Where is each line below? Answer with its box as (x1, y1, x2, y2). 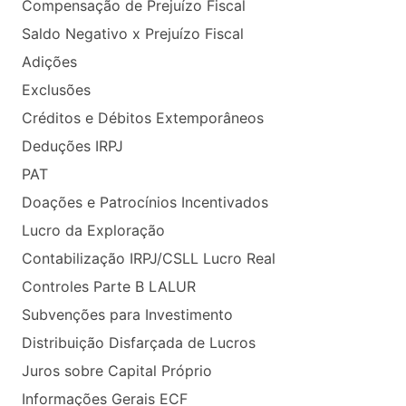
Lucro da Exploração (22, 221, 165, 239)
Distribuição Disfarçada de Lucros (22, 333, 256, 352)
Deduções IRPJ (22, 137, 123, 155)
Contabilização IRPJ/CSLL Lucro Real (22, 249, 275, 267)
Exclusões (22, 81, 91, 99)
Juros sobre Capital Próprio (22, 362, 212, 380)
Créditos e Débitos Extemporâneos (22, 109, 264, 127)
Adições (22, 53, 77, 71)
